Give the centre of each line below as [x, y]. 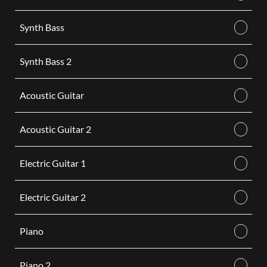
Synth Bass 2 [45, 61]
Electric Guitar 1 [52, 163]
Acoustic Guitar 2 [55, 129]
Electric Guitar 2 [52, 197]
